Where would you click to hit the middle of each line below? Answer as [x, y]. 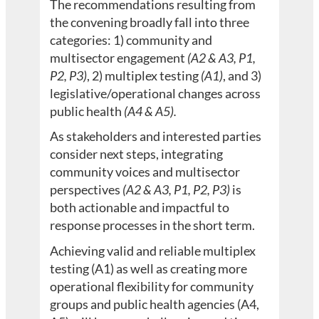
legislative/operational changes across [156, 93]
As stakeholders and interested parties [156, 136]
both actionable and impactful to [140, 208]
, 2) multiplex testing [144, 75]
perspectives [87, 190]
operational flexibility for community [152, 287]
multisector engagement [119, 57]
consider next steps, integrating [137, 154]
